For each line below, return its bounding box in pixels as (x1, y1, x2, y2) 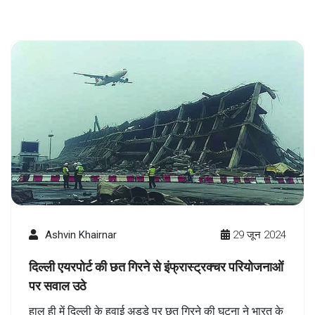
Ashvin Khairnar (45, 228, 117, 241)
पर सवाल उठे (29, 276, 86, 294)
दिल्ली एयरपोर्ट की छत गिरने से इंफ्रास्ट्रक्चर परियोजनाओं (29, 257, 283, 275)
